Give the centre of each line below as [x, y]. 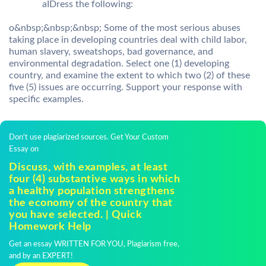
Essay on [24, 150]
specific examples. [46, 99]
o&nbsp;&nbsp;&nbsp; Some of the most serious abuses [125, 28]
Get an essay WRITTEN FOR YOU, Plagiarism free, [94, 245]
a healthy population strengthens [92, 191]
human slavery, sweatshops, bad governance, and [111, 52]
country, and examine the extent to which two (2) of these [129, 76]
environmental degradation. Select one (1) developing [119, 64]
